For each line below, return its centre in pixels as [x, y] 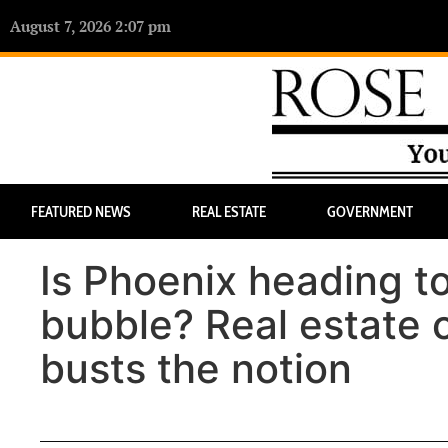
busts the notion [196, 369]
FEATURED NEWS [80, 211]
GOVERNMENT [369, 211]
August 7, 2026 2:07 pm [90, 26]
